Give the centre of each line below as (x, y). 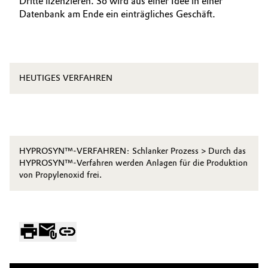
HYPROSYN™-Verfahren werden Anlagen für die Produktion (133, 163)
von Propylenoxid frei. (60, 175)
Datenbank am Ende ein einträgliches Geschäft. (117, 14)
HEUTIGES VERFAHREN (66, 78)
